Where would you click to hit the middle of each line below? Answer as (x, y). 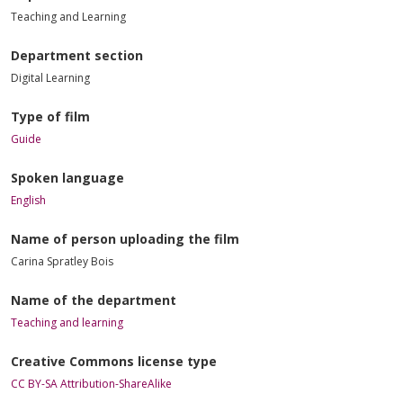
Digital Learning (50, 77)
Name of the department (94, 300)
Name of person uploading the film (125, 238)
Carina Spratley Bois (62, 261)
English (28, 200)
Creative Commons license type (114, 361)
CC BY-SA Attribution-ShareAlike (91, 383)
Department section (77, 55)
